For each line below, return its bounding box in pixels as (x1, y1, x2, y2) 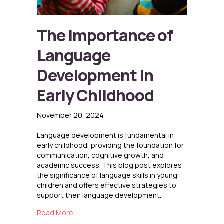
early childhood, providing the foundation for (37, 140, 184, 150)
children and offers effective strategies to (37, 180, 176, 190)
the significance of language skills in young (37, 170, 177, 180)
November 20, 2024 (37, 110, 104, 120)
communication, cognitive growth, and (37, 150, 164, 160)
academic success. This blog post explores (37, 160, 182, 170)
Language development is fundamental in (37, 130, 174, 140)
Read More (37, 208, 73, 218)
